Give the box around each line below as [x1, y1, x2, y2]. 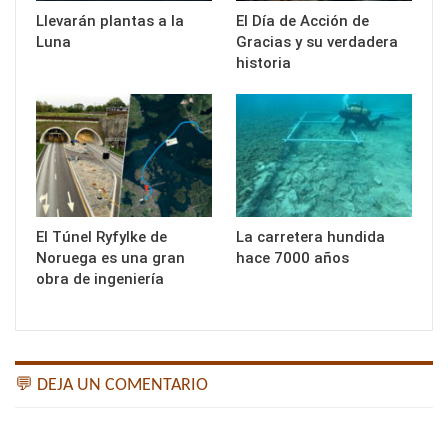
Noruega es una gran [36, 249, 185, 268]
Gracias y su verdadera [236, 33, 398, 52]
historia [236, 54, 291, 73]
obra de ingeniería [36, 270, 164, 289]
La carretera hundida [236, 228, 385, 247]
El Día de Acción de [236, 12, 369, 31]
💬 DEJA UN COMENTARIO [15, 376, 208, 396]
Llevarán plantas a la [36, 12, 184, 31]
